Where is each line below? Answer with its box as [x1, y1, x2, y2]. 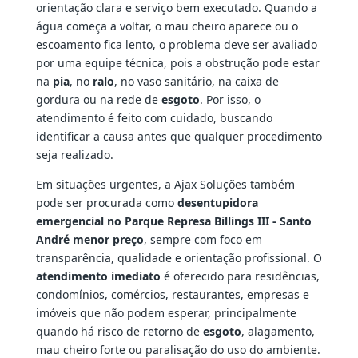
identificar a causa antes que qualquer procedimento [35, 129, 322, 145]
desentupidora [177, 195, 258, 211]
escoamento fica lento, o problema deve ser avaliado [35, 37, 317, 53]
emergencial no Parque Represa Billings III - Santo [35, 213, 312, 229]
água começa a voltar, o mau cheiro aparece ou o [35, 18, 298, 34]
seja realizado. [35, 147, 113, 163]
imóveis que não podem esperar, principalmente [35, 305, 296, 321]
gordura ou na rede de [35, 92, 161, 108]
